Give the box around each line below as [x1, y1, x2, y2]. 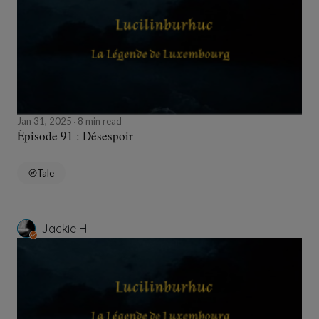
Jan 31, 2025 [17, 115, 74, 127]
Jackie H [41, 221, 87, 236]
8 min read [75, 115, 122, 127]
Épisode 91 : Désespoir [17, 127, 133, 145]
